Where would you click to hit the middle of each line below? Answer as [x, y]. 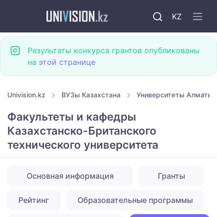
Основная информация [70, 176]
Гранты [171, 176]
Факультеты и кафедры [72, 117]
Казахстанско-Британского [82, 131]
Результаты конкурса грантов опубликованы [114, 50]
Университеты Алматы [175, 95]
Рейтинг [34, 200]
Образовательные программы [135, 200]
